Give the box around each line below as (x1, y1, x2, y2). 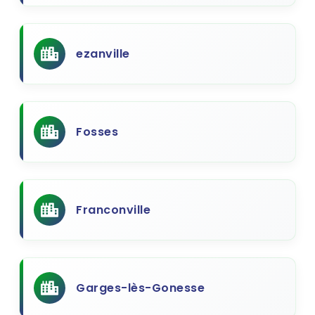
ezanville (76, 46, 130, 62)
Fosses (76, 124, 118, 140)
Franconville (76, 202, 150, 218)
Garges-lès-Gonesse (76, 280, 205, 296)
